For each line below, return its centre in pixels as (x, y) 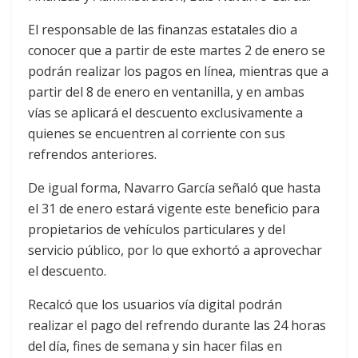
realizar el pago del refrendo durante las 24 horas (177, 326)
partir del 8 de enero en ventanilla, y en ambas (166, 92)
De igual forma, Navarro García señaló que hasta (174, 188)
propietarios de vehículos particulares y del (157, 230)
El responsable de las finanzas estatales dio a (163, 30)
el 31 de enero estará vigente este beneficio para (174, 209)
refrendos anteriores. (92, 155)
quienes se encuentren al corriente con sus (157, 134)
